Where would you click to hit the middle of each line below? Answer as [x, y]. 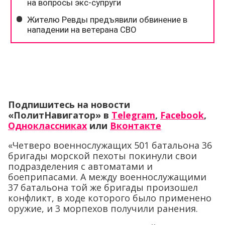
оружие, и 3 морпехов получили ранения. [103, 208]
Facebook [182, 115]
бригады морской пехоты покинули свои [102, 156]
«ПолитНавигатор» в [60, 115]
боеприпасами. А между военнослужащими [107, 177]
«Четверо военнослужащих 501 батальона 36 [110, 145]
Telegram [133, 115]
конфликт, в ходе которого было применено [110, 198]
